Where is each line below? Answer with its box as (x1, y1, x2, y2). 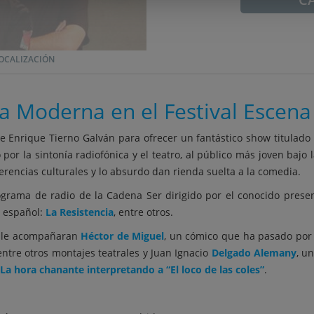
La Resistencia (46, 205, 114, 219)
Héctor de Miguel (81, 229, 165, 243)
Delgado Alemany (211, 246, 296, 259)
